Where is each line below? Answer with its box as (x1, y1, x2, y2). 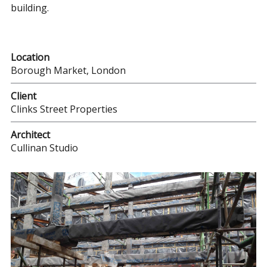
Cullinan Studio (10, 141, 78, 154)
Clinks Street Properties (10, 102, 117, 116)
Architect (10, 128, 50, 141)
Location (10, 50, 49, 64)
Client (10, 89, 36, 103)
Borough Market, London (10, 63, 126, 77)
